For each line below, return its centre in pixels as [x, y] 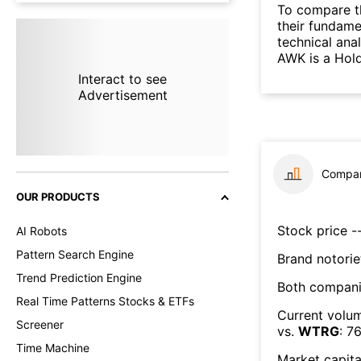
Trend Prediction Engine [79, 278]
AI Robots [41, 231]
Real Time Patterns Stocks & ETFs [105, 301]
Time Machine [53, 348]
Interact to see [122, 79]
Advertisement [122, 95]
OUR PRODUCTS [58, 197]
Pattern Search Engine [75, 254]
